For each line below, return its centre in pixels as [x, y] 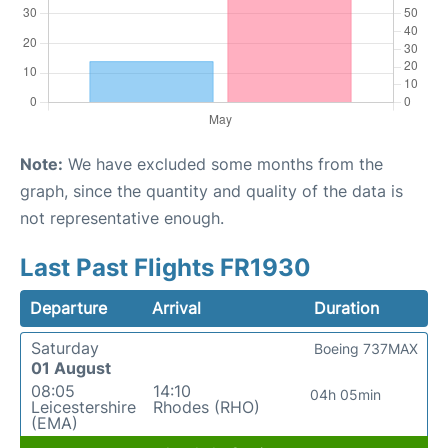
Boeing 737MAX [366, 348]
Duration [346, 308]
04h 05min [346, 394]
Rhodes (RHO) [206, 407]
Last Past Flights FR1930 [165, 267]
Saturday [65, 348]
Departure [68, 308]
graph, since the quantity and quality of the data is [211, 191]
